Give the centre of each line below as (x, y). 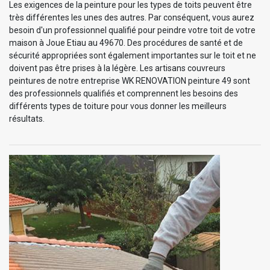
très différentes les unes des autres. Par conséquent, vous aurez (132, 17)
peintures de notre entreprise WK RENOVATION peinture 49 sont (130, 80)
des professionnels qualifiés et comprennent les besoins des (124, 93)
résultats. (27, 118)
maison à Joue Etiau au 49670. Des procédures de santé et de (126, 42)
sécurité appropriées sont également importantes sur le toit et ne (133, 55)
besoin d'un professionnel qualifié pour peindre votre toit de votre (132, 30)
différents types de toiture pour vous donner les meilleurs (118, 106)
